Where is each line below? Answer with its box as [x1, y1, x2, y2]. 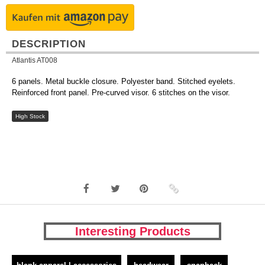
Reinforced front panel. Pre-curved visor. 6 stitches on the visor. [12, 88, 230, 97]
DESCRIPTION [12, 38, 86, 50]
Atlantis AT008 [12, 56, 57, 64]
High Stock [15, 113, 45, 119]
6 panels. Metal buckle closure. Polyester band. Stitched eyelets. [12, 77, 235, 86]
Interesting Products [75, 225, 190, 238]
